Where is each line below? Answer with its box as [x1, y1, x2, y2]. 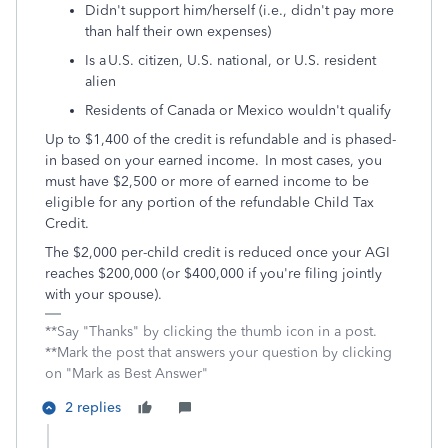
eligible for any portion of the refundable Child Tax [45, 194, 374, 211]
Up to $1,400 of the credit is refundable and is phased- [45, 131, 396, 148]
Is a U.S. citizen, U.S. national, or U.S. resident [85, 52, 376, 69]
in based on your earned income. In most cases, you [45, 152, 382, 169]
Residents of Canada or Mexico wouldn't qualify [85, 102, 395, 119]
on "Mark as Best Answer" [45, 365, 208, 382]
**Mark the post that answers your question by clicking [45, 344, 392, 361]
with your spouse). [45, 286, 166, 303]
